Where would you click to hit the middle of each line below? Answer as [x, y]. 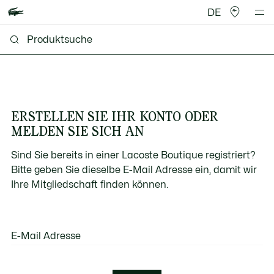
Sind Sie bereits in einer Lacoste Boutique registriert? [133, 155]
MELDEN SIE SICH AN [77, 131]
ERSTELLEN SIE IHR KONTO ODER [114, 116]
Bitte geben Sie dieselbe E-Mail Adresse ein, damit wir [134, 170]
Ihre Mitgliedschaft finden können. [89, 184]
